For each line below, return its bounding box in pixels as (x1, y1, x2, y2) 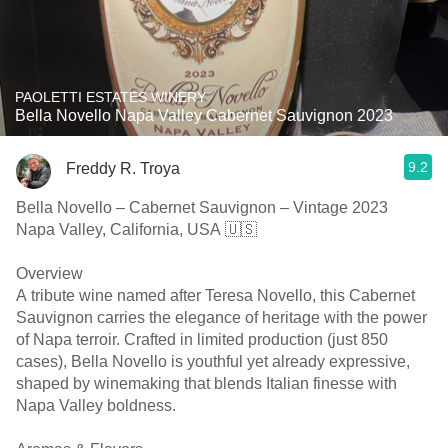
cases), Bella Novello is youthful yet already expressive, (16, 353, 410, 370)
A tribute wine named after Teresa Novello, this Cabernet (16, 287, 415, 304)
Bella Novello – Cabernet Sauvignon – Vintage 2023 (16, 199, 388, 216)
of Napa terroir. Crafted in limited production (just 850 (16, 331, 388, 348)
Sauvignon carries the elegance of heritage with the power (16, 309, 427, 326)
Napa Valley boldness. (16, 397, 176, 414)
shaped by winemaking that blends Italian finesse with (16, 375, 397, 392)
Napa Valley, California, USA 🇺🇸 (16, 221, 257, 238)
